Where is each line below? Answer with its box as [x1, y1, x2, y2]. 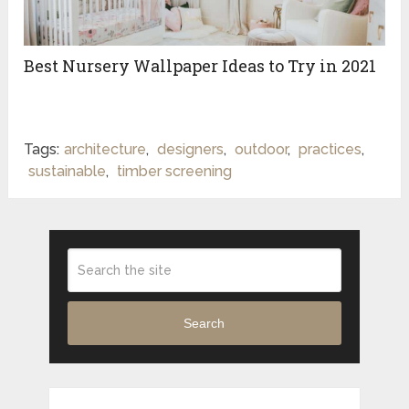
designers [157, 140, 225, 158]
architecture [64, 140, 147, 158]
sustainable [28, 162, 107, 180]
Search [184, 316, 225, 331]
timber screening [117, 162, 233, 180]
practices [299, 140, 362, 158]
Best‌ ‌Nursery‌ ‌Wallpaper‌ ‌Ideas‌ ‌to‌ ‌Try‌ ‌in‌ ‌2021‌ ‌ [24, 54, 381, 77]
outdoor [235, 140, 288, 158]
